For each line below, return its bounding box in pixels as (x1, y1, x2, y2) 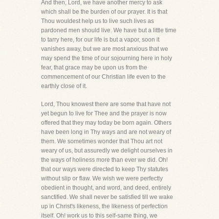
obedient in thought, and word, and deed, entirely (41, 184, 171, 191)
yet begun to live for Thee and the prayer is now (41, 110, 167, 117)
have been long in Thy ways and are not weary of (41, 129, 171, 135)
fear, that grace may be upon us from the (41, 64, 147, 71)
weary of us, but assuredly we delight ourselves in (41, 147, 173, 154)
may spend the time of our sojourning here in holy (41, 55, 172, 62)
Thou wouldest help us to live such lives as (41, 18, 154, 24)
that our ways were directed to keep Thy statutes (41, 166, 168, 173)
